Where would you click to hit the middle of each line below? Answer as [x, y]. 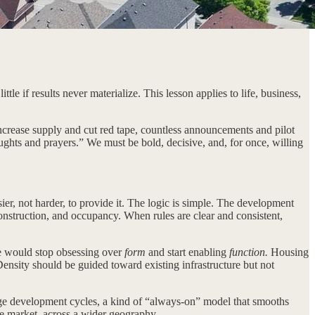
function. [249, 252]
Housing [288, 252]
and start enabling [187, 252]
